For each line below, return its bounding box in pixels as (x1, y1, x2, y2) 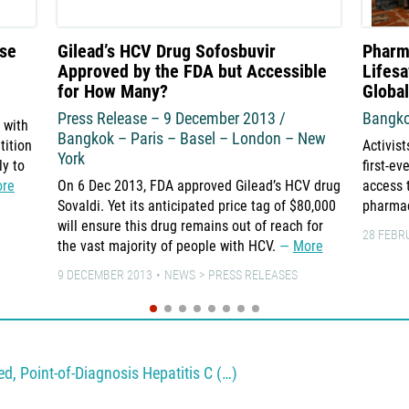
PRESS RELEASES (207, 267, 298, 283)
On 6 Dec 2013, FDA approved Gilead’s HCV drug (57, 177, 341, 195)
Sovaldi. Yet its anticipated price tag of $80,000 (57, 197, 336, 215)
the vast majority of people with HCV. (57, 237, 279, 256)
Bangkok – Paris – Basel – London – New (57, 129, 326, 149)
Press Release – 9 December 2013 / (57, 109, 286, 129)
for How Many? (57, 80, 168, 103)
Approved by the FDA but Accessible (57, 60, 327, 83)
